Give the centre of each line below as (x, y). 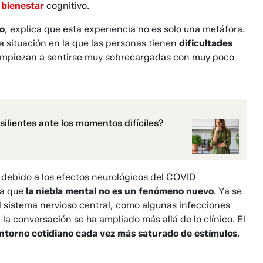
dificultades (206, 43)
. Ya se (228, 191)
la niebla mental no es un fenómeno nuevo (120, 191)
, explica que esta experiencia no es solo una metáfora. (125, 29)
